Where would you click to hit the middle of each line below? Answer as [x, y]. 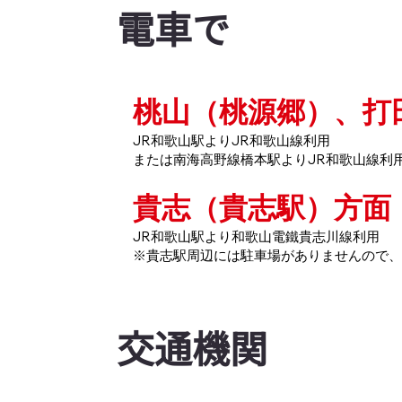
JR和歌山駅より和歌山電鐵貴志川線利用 [257, 237]
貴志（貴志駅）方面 [262, 208]
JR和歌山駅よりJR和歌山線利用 [232, 141]
